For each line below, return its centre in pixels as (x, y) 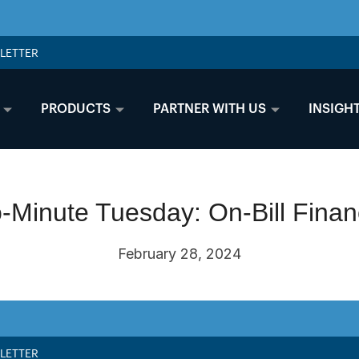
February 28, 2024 (179, 254)
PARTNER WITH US (210, 109)
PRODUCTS (76, 109)
